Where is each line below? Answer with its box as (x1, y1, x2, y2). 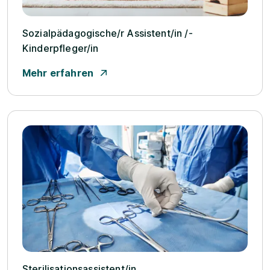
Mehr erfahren (22, 66, 94, 79)
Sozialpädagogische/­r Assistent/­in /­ (22, 27, 193, 39)
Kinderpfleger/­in (22, 42, 99, 54)
